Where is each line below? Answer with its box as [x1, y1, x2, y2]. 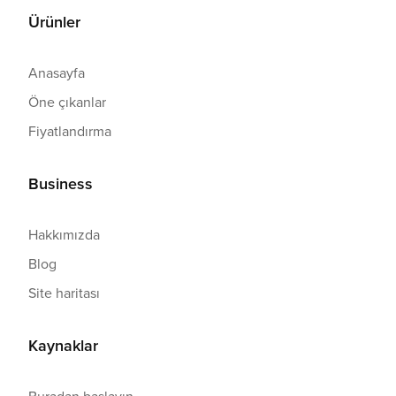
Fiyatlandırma [28, 121, 111, 141]
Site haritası [28, 283, 100, 303]
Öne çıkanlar [28, 92, 106, 112]
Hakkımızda [28, 225, 100, 245]
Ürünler [28, 11, 80, 34]
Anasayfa [28, 63, 85, 83]
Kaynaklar [28, 334, 98, 357]
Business [28, 172, 93, 195]
